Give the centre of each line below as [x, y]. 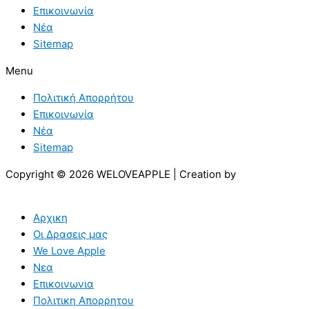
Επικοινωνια [63, 284]
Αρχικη [50, 218]
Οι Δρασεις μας [70, 235]
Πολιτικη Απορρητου [83, 301]
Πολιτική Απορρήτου [83, 98]
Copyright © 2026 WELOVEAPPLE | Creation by [121, 175]
